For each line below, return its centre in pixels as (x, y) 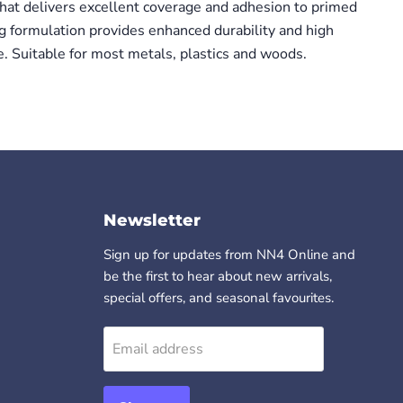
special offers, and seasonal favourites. (218, 298)
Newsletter (152, 221)
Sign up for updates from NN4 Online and (229, 255)
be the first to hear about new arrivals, (217, 277)
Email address (157, 349)
